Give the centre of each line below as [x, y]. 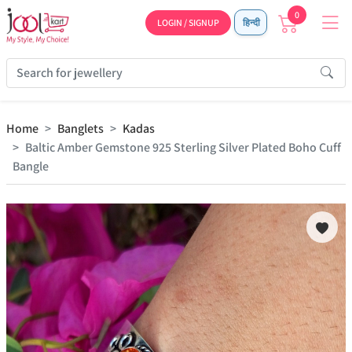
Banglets [81, 128]
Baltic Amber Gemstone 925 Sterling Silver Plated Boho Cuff [183, 147]
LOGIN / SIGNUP [188, 22]
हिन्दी [251, 22]
